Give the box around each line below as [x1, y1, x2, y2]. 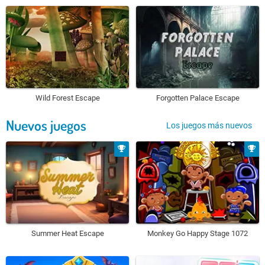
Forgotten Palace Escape [156, 93, 240, 103]
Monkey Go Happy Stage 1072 [147, 228, 248, 238]
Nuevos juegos [6, 116, 86, 135]
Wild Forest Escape [35, 93, 100, 103]
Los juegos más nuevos [166, 120, 252, 130]
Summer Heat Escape [31, 228, 104, 238]
